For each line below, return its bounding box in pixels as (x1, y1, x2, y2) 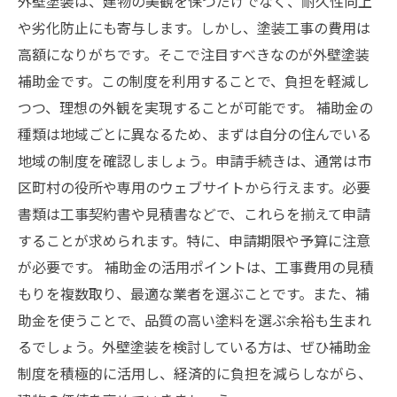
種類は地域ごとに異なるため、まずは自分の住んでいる (18, 123, 371, 144)
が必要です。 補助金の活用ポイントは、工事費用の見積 (18, 256, 374, 277)
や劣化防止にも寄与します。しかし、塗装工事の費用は (18, 17, 370, 38)
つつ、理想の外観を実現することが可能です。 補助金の (18, 97, 373, 118)
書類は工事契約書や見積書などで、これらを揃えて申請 (18, 203, 370, 224)
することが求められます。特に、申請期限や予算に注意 (18, 230, 370, 251)
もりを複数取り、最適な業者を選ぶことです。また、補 (18, 283, 370, 304)
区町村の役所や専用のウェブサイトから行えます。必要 (18, 176, 370, 198)
